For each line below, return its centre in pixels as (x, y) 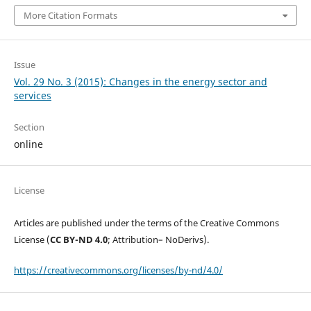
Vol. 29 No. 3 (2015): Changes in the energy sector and (140, 81)
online (28, 144)
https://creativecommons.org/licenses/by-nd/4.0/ (118, 270)
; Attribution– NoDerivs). (158, 239)
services (32, 95)
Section (29, 127)
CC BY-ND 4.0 (78, 239)
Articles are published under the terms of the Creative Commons (146, 222)
